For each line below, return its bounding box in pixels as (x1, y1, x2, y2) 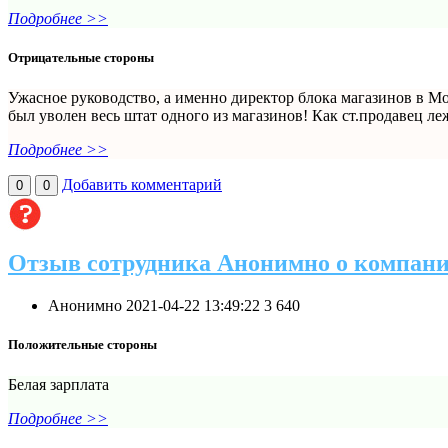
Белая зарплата (8, 375, 109, 393)
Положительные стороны (8, 337, 157, 353)
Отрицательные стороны (8, 50, 154, 66)
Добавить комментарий (62, 175, 222, 193)
